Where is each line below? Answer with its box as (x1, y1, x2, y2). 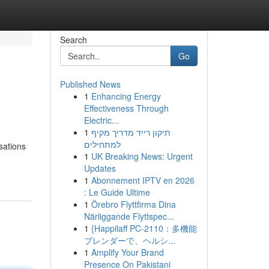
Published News (59, 78, 121, 90)
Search (59, 34, 87, 46)
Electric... (83, 114, 119, 126)
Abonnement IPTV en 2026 (91, 174, 195, 186)
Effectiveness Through (83, 102, 169, 114)
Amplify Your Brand (91, 246, 164, 258)
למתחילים (83, 138, 121, 150)
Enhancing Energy (91, 90, 161, 102)
